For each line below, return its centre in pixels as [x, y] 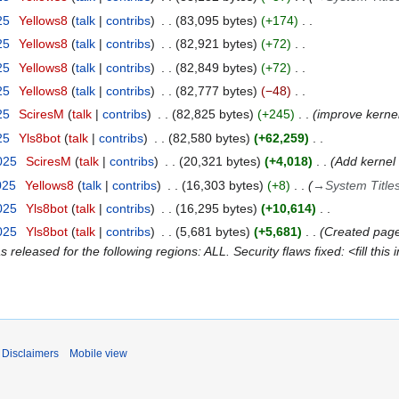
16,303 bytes [222, 185]
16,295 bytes [216, 208]
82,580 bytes [209, 138]
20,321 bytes [220, 162]
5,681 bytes [212, 232]
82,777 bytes [216, 90]
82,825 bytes [212, 114]
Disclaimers [30, 354]
